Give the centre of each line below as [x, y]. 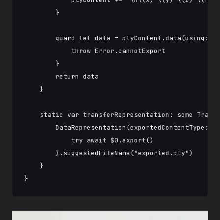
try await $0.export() [89, 140]
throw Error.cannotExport [95, 51]
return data [61, 76]
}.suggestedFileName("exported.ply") [109, 153]
